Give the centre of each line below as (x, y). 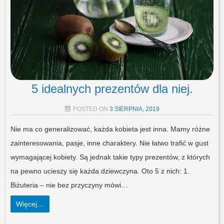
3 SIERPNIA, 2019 (134, 109)
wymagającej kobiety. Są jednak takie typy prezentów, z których (110, 157)
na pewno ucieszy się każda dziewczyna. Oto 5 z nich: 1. (100, 171)
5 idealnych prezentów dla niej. (112, 89)
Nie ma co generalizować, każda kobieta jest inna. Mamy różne (110, 129)
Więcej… (30, 204)
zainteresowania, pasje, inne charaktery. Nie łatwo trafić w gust (109, 143)
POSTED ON (91, 109)
